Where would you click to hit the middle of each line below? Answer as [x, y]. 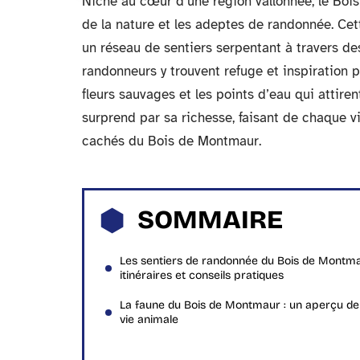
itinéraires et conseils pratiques [202, 275]
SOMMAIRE [210, 220]
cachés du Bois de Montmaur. [172, 141]
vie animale [149, 319]
